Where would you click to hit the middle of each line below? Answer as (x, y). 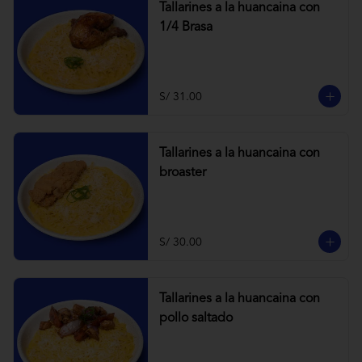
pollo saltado (196, 318)
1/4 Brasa (185, 27)
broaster (182, 173)
